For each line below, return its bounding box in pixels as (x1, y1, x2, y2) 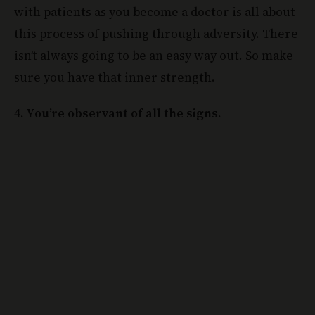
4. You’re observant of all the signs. (14, 105, 221, 122)
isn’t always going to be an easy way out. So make (14, 47, 293, 65)
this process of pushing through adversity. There (14, 25, 298, 43)
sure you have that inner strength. (14, 69, 215, 86)
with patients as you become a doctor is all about (14, 4, 295, 21)
